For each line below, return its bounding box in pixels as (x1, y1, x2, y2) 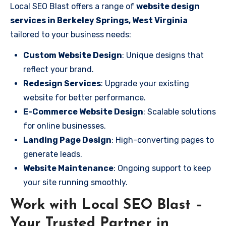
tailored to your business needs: (10, 29, 131, 39)
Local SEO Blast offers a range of (10, 1, 136, 11)
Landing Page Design (23, 135, 111, 145)
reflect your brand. (23, 64, 94, 74)
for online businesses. (23, 121, 106, 131)
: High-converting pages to (111, 135, 214, 145)
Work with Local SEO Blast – (10, 198, 203, 212)
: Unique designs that (122, 50, 204, 60)
